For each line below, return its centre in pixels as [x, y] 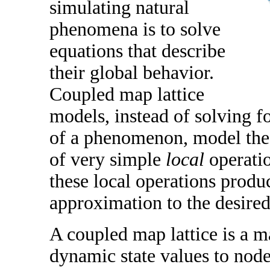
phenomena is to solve [135, 29]
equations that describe [137, 51]
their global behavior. [132, 73]
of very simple [108, 159]
